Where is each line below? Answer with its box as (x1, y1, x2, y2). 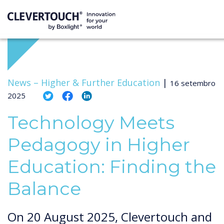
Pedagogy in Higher (7, 133, 190, 155)
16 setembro (170, 78, 215, 88)
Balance (7, 177, 81, 199)
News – (7, 76, 38, 88)
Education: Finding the (7, 155, 216, 177)
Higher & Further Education (41, 76, 160, 88)
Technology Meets (7, 111, 174, 133)
